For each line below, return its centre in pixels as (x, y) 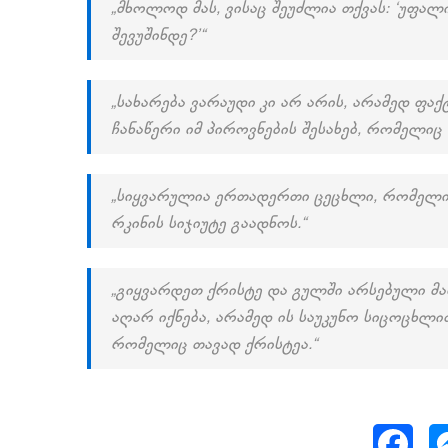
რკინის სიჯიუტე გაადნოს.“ (208, 224)
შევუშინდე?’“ (158, 36)
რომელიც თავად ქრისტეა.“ (214, 345)
